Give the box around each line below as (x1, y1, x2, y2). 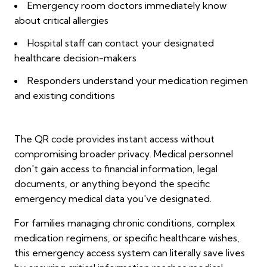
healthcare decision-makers (14, 52, 136, 64)
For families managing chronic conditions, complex (14, 217, 235, 229)
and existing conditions (14, 89, 115, 102)
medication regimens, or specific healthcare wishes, (14, 232, 240, 244)
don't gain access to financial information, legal (14, 163, 218, 175)
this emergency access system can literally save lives (14, 247, 245, 259)
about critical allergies (14, 14, 108, 27)
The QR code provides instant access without (14, 133, 215, 145)
